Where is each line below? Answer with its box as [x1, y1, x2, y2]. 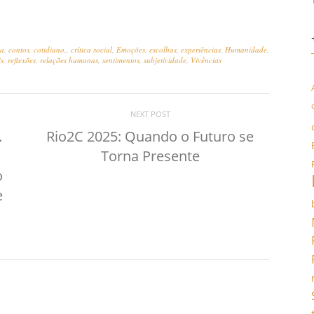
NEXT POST [130, 109, 170, 119]
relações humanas [40, 55, 98, 65]
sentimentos [102, 55, 139, 65]
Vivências [191, 55, 221, 65]
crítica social [71, 44, 112, 55]
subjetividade [144, 55, 186, 65]
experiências [181, 44, 221, 55]
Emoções [116, 44, 145, 55]
